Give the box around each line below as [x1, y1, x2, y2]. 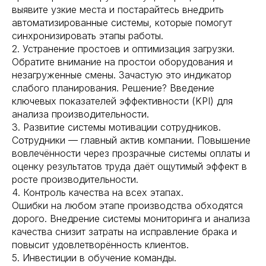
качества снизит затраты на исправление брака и [12, 226, 237, 237]
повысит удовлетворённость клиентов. [12, 239, 189, 251]
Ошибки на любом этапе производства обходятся [12, 199, 243, 211]
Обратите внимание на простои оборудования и [12, 56, 233, 68]
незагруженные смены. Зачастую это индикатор [12, 69, 232, 81]
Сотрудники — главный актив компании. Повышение [12, 134, 251, 146]
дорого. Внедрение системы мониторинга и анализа [12, 213, 250, 224]
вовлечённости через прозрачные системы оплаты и [12, 147, 250, 159]
